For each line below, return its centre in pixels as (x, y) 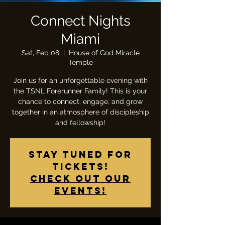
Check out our (80, 179)
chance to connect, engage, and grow (80, 101)
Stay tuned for (80, 154)
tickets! (80, 166)
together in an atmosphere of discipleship (80, 112)
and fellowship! (80, 123)
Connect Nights (80, 21)
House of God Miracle (104, 53)
